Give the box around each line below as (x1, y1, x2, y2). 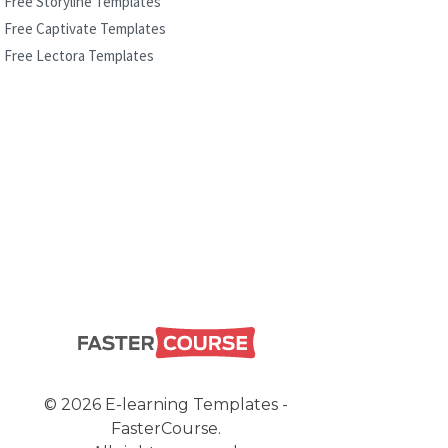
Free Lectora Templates (4, 45, 154, 65)
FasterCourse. (111, 418, 221, 438)
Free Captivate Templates (4, 18, 166, 38)
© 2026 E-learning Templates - (44, 394, 288, 414)
